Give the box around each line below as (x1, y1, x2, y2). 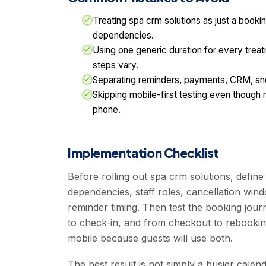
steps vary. (93, 59, 138, 71)
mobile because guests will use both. (68, 232, 233, 245)
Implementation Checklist (68, 145, 219, 161)
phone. (93, 104, 121, 116)
